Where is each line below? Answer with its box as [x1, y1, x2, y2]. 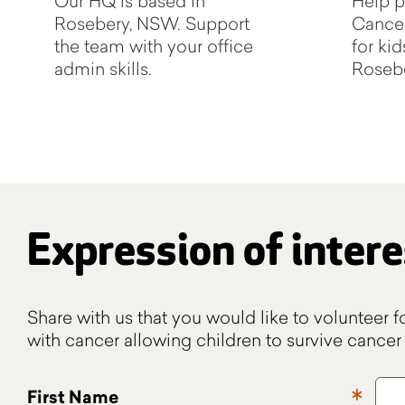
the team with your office [54, 33, 253, 57]
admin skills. [54, 56, 152, 80]
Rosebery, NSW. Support [54, 11, 250, 34]
